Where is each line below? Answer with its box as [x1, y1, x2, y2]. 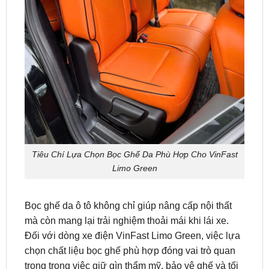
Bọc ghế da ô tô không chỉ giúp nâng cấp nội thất [24, 169, 232, 180]
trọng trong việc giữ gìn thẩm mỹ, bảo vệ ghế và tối [24, 229, 238, 240]
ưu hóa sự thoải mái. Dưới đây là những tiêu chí [24, 244, 230, 255]
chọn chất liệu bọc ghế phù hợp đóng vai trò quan [24, 214, 235, 225]
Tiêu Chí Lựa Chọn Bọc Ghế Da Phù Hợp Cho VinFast [31, 118, 238, 128]
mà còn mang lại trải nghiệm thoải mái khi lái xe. [24, 184, 229, 195]
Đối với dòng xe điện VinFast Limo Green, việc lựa [24, 199, 240, 210]
